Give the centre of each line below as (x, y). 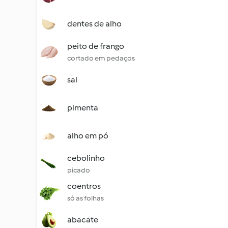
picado (79, 170)
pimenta (83, 108)
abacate (83, 220)
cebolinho (86, 158)
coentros (84, 186)
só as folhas (85, 198)
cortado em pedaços (101, 58)
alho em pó (88, 136)
